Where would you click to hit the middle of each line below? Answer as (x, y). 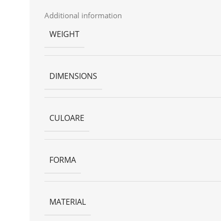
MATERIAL (68, 202)
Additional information (83, 15)
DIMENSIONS (73, 76)
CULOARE (67, 118)
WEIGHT (64, 34)
